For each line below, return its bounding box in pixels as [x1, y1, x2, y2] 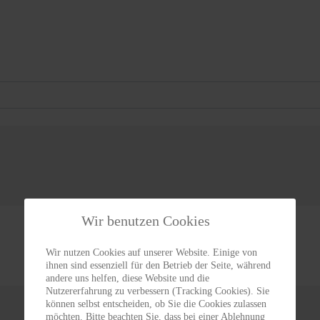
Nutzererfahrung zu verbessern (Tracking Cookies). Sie [46, 285, 269, 296]
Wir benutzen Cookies [81, 212, 210, 229]
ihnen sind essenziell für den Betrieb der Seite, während [46, 259, 271, 271]
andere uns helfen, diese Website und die [46, 272, 209, 284]
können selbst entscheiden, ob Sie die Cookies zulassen [46, 298, 266, 309]
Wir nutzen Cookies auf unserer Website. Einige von [46, 246, 257, 258]
